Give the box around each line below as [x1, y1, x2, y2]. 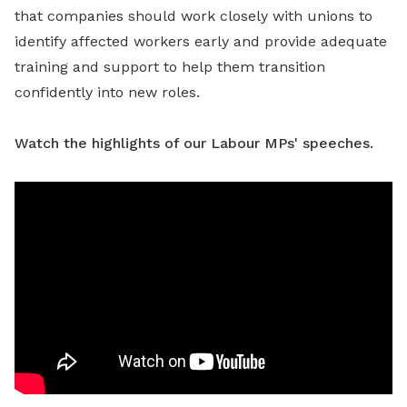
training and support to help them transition [15, 58, 325, 75]
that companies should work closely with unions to [15, 7, 372, 25]
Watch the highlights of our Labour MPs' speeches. [15, 134, 373, 152]
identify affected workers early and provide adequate [15, 33, 387, 50]
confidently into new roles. [15, 84, 200, 101]
